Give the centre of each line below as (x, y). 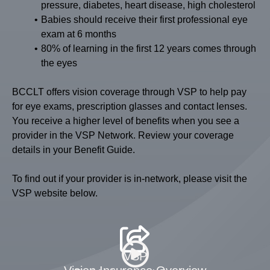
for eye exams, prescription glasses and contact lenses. (130, 106)
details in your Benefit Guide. (74, 150)
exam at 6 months (79, 34)
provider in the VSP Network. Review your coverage (123, 135)
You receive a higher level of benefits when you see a (126, 121)
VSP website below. (55, 193)
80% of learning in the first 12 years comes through (149, 49)
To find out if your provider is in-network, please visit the (130, 179)
